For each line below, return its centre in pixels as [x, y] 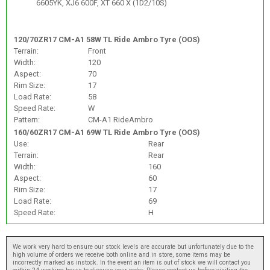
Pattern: [27, 119]
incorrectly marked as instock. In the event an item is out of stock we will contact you [132, 263]
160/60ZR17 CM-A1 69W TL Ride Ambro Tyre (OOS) [107, 132]
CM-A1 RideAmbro [120, 119]
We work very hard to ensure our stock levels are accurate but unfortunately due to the [133, 247]
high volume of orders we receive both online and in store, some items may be [121, 255]
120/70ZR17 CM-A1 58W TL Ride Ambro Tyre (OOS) [107, 39]
